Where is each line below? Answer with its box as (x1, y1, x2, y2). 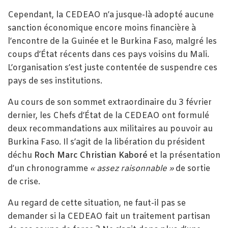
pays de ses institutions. (8, 75, 102, 87)
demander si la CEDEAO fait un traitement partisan (8, 211, 210, 222)
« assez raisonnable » (90, 163, 174, 174)
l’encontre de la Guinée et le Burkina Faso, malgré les (8, 36, 217, 47)
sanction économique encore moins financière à (8, 22, 196, 34)
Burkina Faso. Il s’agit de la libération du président (8, 136, 205, 148)
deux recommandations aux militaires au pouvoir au (8, 123, 213, 134)
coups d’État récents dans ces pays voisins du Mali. (8, 49, 209, 60)
